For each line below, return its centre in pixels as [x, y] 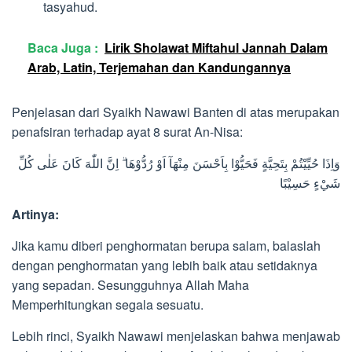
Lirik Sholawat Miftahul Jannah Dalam [216, 48]
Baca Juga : [63, 48]
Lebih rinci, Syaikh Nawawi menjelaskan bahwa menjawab [176, 336]
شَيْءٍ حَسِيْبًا [310, 183]
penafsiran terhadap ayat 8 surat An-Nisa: [127, 132]
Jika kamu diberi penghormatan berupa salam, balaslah [166, 246]
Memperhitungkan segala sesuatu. [108, 305]
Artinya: [35, 214]
